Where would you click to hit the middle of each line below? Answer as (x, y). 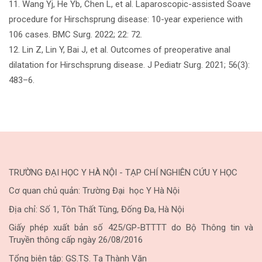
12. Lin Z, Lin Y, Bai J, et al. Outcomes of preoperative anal (120, 49)
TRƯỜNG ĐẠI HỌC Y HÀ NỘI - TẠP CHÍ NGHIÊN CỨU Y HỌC (123, 172)
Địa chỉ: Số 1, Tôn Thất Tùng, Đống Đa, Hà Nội (96, 209)
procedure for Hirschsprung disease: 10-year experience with (126, 19)
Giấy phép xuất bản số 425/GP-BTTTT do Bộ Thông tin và (131, 228)
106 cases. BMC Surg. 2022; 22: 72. (75, 34)
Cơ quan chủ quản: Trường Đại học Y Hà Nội (94, 191)
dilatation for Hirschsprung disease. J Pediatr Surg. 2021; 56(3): (129, 65)
